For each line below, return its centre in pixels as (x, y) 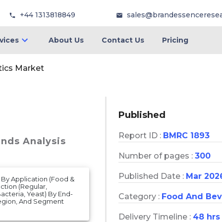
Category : (140, 196)
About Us (66, 40)
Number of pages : (157, 156)
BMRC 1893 (186, 135)
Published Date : (152, 176)
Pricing (175, 40)
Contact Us (123, 40)
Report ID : (141, 135)
